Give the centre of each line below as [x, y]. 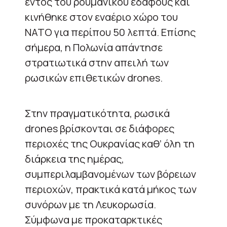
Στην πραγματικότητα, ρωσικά [97, 113]
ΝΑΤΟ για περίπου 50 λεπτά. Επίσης [110, 32]
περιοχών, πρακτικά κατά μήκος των [111, 189]
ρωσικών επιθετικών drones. [94, 78]
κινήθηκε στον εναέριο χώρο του [101, 17]
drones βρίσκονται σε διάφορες [100, 128]
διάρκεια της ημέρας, [74, 159]
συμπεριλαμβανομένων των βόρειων [110, 174]
